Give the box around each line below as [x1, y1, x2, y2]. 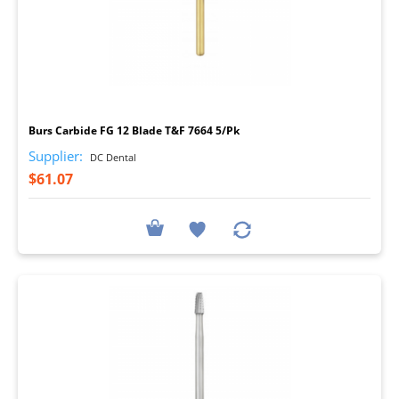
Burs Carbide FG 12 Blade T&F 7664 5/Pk [28, 122, 240, 138]
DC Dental [87, 150, 136, 164]
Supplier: [28, 146, 83, 165]
